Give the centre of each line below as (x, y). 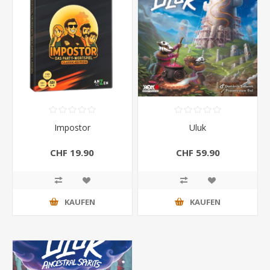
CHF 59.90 (198, 153)
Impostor (72, 127)
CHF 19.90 (72, 153)
